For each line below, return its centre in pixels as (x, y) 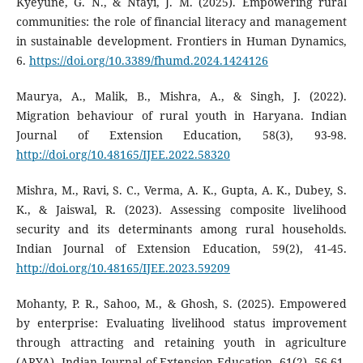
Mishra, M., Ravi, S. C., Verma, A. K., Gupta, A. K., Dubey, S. (181, 190)
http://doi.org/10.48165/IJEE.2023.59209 (123, 268)
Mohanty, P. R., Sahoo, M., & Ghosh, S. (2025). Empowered (181, 304)
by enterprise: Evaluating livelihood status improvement (181, 323)
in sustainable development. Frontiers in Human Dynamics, (181, 41)
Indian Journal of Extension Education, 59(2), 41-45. (181, 249)
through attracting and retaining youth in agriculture (181, 343)
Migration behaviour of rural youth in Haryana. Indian (181, 116)
